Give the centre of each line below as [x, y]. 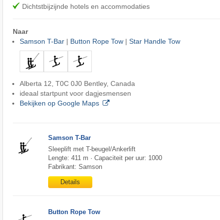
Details [70, 182]
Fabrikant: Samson [75, 166]
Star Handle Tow [154, 41]
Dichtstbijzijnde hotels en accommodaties [86, 7]
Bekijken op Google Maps [59, 103]
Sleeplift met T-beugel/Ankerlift [92, 149]
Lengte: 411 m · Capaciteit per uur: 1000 [105, 158]
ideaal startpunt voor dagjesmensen [75, 94]
